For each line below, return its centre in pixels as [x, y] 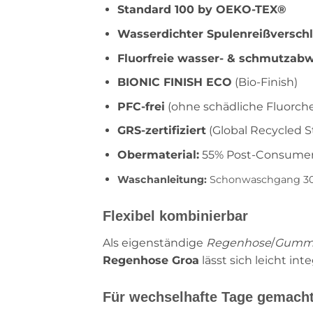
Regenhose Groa [151, 260]
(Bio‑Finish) [264, 82]
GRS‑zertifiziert [161, 131]
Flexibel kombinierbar [175, 216]
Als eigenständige [154, 242]
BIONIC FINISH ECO [174, 82]
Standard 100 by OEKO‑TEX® [202, 10]
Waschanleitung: [162, 179]
